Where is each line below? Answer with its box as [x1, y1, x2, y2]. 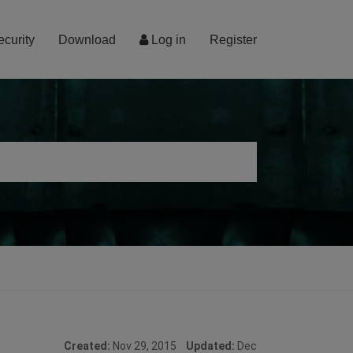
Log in [148, 33, 186, 46]
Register [210, 33, 257, 46]
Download [58, 33, 116, 46]
